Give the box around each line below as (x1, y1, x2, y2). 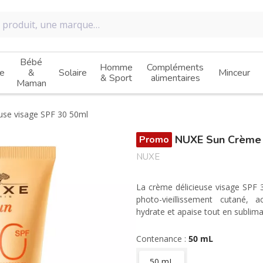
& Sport (100, 72, 132, 85)
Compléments (147, 61, 204, 74)
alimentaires (150, 72, 200, 85)
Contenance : (136, 233, 188, 244)
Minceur (218, 66, 250, 79)
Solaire (59, 66, 87, 79)
